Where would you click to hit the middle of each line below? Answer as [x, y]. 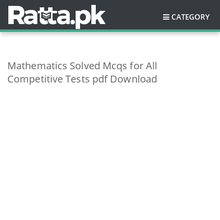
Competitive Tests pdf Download [82, 79]
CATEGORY [191, 17]
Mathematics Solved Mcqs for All [82, 66]
